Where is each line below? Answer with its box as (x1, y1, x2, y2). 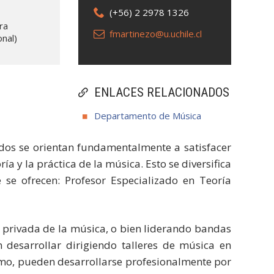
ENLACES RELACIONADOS (94, 85, 229, 100)
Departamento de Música (94, 109, 201, 122)
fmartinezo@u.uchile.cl (109, 28, 202, 40)
